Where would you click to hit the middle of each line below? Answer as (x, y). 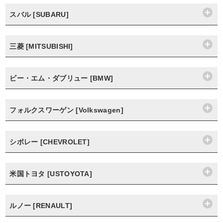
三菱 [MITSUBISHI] (41, 46)
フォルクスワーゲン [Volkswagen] (66, 110)
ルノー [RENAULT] (41, 206)
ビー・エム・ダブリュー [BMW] (61, 78)
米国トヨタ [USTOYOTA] (51, 174)
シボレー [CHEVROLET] (50, 142)
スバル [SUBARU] (39, 14)
